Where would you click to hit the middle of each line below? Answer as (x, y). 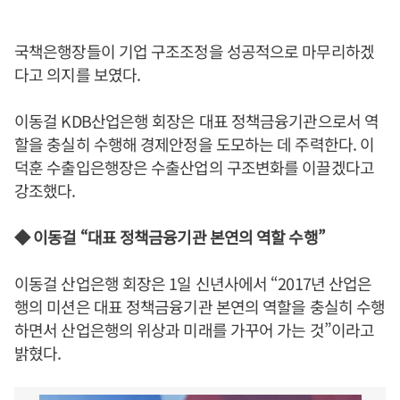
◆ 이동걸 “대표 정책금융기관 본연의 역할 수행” (170, 237)
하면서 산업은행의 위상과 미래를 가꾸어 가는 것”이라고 (195, 329)
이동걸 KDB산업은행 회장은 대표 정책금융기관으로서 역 (197, 121)
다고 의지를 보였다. (78, 74)
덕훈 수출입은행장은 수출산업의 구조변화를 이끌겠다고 (194, 167)
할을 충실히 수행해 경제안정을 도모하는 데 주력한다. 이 (195, 144)
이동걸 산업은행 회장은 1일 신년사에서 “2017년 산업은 (193, 283)
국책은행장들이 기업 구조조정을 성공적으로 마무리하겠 (194, 51)
